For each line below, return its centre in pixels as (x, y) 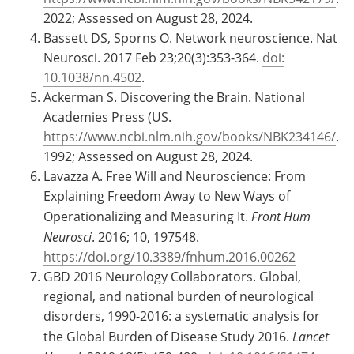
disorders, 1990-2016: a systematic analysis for (182, 316)
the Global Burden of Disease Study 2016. (168, 336)
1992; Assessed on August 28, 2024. (148, 156)
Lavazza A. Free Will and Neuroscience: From (175, 176)
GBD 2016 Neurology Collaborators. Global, (172, 276)
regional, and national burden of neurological (179, 296)
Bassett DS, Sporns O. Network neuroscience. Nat (190, 38)
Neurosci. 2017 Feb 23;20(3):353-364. (153, 57)
